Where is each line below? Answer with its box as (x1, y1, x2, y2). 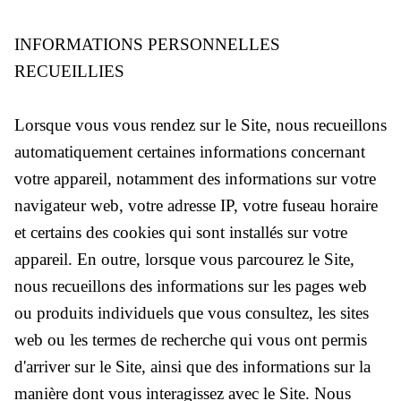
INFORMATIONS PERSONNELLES (14, 34, 280, 54)
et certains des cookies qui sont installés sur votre (14, 222, 347, 242)
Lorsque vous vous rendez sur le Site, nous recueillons (14, 115, 387, 134)
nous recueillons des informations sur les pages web (14, 276, 367, 295)
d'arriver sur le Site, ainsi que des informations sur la (14, 356, 371, 376)
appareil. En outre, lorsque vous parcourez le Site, (14, 249, 354, 269)
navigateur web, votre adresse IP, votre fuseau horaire (14, 195, 378, 215)
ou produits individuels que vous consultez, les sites (14, 303, 369, 322)
